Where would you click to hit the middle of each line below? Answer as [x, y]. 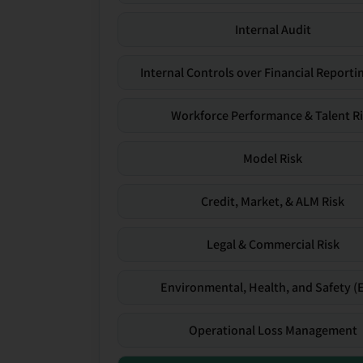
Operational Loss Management [273, 330]
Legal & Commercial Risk [273, 244]
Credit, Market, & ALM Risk [273, 201]
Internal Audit [273, 29]
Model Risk [273, 158]
